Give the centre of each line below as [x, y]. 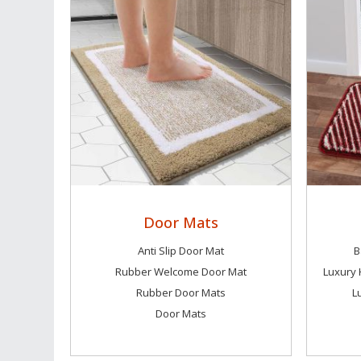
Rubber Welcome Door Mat [181, 272]
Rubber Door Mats [181, 293]
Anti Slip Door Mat [181, 251]
